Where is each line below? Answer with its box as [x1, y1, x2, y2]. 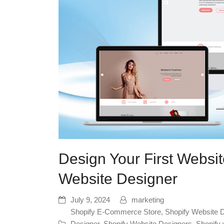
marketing [131, 196, 164, 204]
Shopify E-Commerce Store [70, 208, 161, 216]
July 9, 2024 [70, 196, 110, 204]
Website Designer [58, 170, 177, 187]
